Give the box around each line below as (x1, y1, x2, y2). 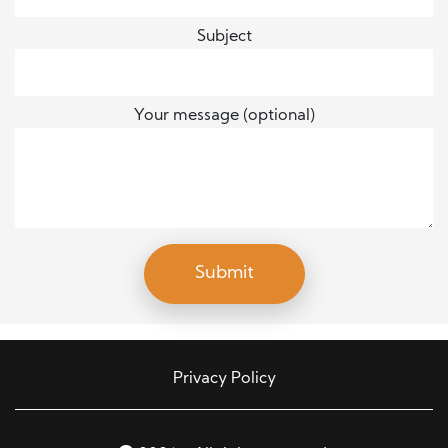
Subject (196, 29, 252, 45)
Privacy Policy (172, 371, 276, 387)
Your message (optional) (133, 108, 315, 124)
